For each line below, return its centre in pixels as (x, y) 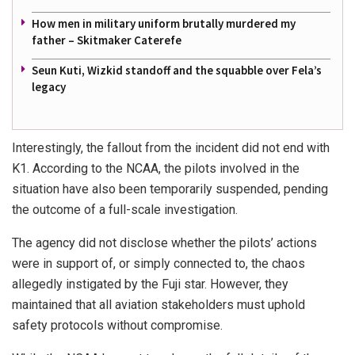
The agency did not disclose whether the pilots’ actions (164, 242)
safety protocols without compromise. (117, 325)
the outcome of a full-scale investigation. (125, 209)
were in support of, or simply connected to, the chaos (158, 263)
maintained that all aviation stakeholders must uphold (158, 304)
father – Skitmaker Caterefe (107, 40)
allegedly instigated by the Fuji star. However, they (150, 284)
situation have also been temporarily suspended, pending (170, 189)
